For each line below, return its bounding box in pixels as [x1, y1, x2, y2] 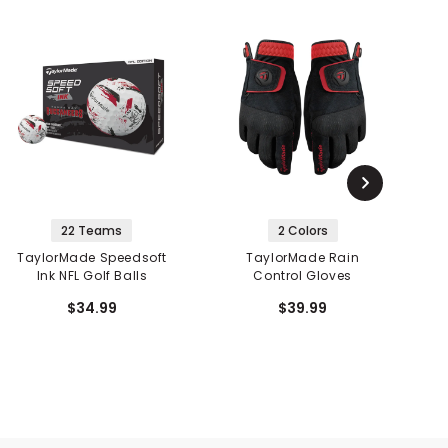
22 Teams [61, 222, 123, 240]
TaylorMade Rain [246, 249, 360, 267]
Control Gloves [253, 267, 352, 285]
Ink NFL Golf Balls [36, 267, 148, 285]
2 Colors [277, 222, 328, 240]
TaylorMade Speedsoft [16, 249, 167, 267]
